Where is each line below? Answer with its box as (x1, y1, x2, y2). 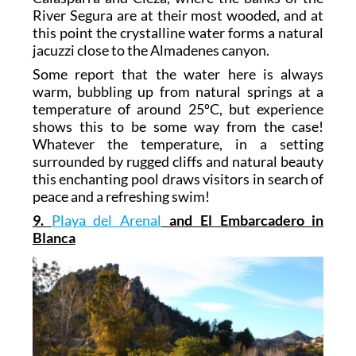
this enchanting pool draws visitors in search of (32, 170, 324, 188)
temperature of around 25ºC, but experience (32, 100, 324, 118)
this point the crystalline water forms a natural (32, 24, 324, 42)
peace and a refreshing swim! (32, 188, 210, 206)
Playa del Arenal (51, 211, 162, 230)
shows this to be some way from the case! (32, 118, 324, 136)
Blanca (32, 229, 75, 247)
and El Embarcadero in (161, 211, 324, 230)
